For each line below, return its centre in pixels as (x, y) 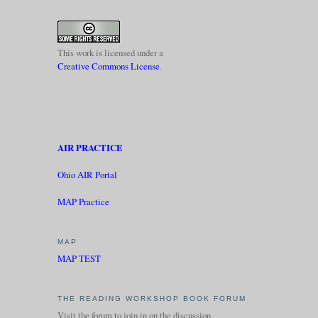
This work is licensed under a (110, 52)
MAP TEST (79, 259)
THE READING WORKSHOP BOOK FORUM (152, 298)
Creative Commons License (108, 66)
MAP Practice (83, 202)
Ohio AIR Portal (87, 175)
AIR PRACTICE (90, 148)
